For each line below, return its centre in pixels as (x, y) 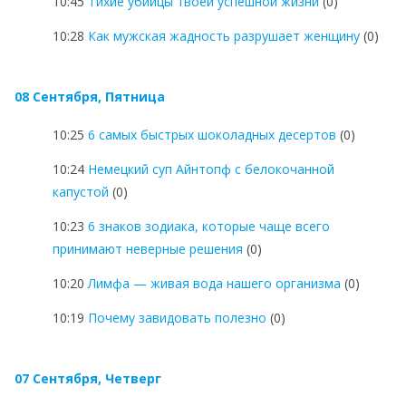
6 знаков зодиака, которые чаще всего (209, 226)
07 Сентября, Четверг (88, 378)
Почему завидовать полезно (177, 317)
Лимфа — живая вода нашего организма (214, 283)
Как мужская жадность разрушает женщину (224, 35)
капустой (81, 191)
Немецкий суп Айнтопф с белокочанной (211, 169)
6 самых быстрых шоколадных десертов (212, 134)
